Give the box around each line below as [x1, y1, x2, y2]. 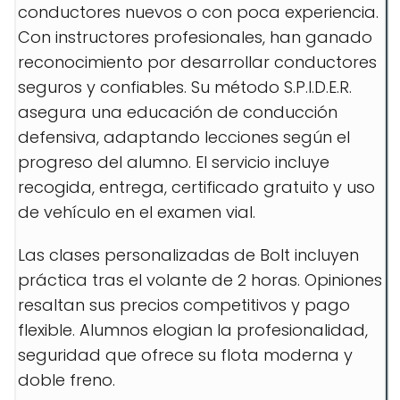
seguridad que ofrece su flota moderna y [18, 344, 353, 366]
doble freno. [18, 369, 115, 391]
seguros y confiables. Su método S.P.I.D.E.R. [18, 76, 352, 98]
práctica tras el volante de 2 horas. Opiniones [18, 269, 382, 291]
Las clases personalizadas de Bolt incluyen [18, 244, 359, 266]
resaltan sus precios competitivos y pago [18, 294, 350, 316]
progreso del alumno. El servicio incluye [18, 151, 329, 173]
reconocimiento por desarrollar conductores [18, 51, 377, 73]
